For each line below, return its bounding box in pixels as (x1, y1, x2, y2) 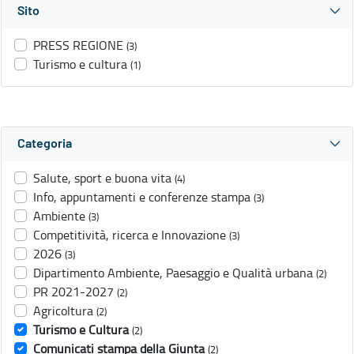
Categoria (17, 137, 72, 151)
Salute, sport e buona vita (33, 169, 171, 187)
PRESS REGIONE (33, 36, 123, 55)
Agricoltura (33, 302, 93, 320)
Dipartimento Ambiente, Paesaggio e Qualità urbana (33, 264, 313, 282)
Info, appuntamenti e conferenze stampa (33, 188, 250, 206)
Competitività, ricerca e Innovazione (33, 226, 226, 244)
